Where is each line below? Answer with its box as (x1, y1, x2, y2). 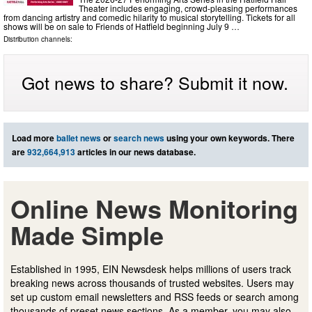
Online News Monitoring (10, 190, 298, 227)
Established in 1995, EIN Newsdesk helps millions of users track (10, 262, 291, 276)
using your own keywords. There (164, 132, 295, 145)
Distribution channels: (3, 34, 72, 45)
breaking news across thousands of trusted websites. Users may (10, 276, 294, 290)
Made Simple (10, 217, 164, 253)
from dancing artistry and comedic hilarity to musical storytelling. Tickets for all (3, 11, 295, 24)
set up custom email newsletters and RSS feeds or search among (10, 290, 299, 304)
